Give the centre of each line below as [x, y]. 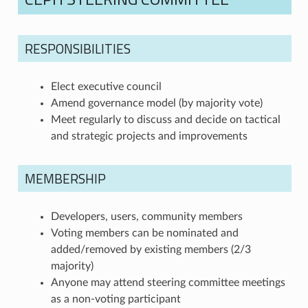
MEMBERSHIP [65, 178]
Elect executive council [106, 86]
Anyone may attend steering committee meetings [168, 282]
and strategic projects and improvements [149, 136]
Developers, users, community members [146, 216]
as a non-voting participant [115, 299]
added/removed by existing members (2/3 [151, 249]
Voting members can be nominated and [144, 233]
